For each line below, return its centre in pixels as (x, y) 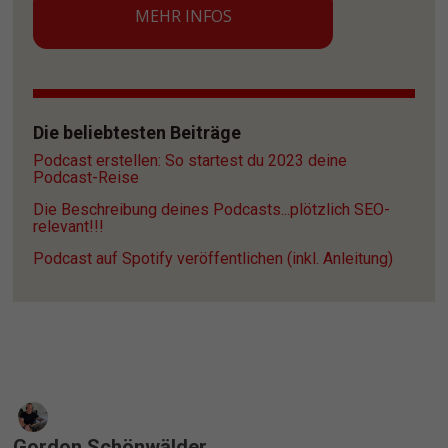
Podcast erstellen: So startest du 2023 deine (190, 161)
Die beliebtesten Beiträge (137, 133)
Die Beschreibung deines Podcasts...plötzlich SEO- (212, 210)
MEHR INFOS (183, 16)
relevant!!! (69, 227)
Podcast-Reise (86, 178)
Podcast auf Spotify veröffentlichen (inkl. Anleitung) (213, 259)
